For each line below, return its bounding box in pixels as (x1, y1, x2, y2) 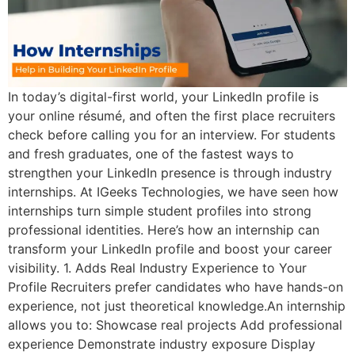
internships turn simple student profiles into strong (8, 203, 311, 219)
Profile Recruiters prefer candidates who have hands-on (8, 279, 343, 296)
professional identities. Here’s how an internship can (8, 222, 319, 239)
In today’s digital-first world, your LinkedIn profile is (8, 89, 319, 105)
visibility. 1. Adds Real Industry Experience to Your (8, 260, 307, 277)
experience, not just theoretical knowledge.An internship (8, 298, 345, 315)
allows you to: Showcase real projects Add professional (8, 317, 342, 334)
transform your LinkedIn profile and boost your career (8, 241, 332, 258)
